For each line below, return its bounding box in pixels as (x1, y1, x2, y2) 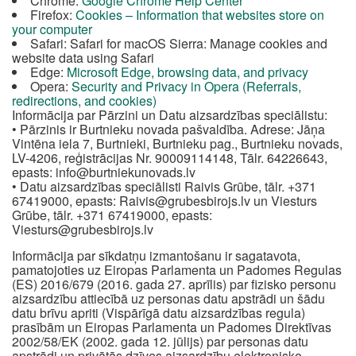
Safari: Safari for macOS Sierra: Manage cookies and (30, 34, 327, 52)
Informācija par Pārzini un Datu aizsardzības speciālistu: (12, 106, 327, 124)
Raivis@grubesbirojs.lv (119, 192, 250, 210)
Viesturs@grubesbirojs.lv (12, 220, 153, 238)
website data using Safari (12, 48, 154, 67)
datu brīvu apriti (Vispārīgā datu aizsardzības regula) (12, 304, 305, 322)
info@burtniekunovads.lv (56, 163, 195, 181)
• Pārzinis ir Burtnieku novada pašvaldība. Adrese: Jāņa (12, 120, 325, 138)
